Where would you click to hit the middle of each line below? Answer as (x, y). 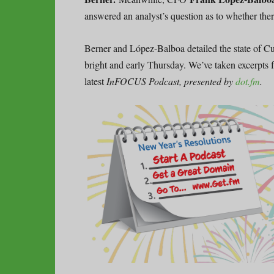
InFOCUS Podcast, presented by (171, 81)
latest (95, 81)
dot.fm (248, 81)
